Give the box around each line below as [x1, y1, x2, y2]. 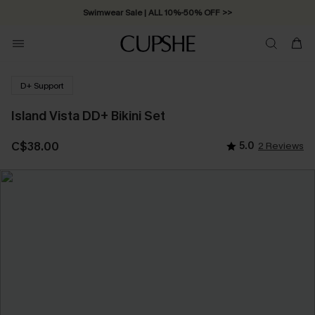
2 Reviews [258, 139, 304, 153]
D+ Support [20, 79, 64, 91]
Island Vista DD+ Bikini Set [11, 108, 165, 124]
